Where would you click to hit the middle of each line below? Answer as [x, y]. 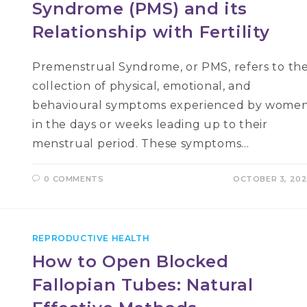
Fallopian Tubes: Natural [143, 285]
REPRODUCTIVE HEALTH [91, 238]
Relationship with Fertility [151, 32]
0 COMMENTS [74, 179]
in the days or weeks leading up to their [150, 124]
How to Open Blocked [130, 261]
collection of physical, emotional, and [142, 86]
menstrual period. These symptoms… [140, 144]
